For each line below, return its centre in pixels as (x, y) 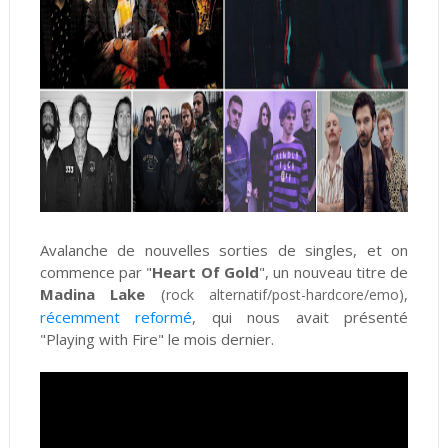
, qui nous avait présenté (300, 317)
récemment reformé (116, 317)
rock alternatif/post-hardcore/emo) (285, 294)
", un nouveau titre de (334, 272)
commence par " (96, 272)
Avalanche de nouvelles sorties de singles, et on (224, 250)
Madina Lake (100, 294)
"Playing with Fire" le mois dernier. (162, 339)
